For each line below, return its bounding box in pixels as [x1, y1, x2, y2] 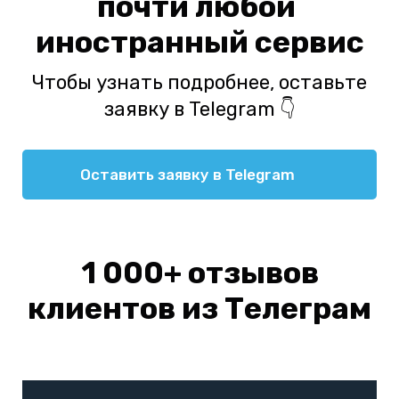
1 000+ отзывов [80, 255, 319, 292]
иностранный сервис [35, 24, 364, 61]
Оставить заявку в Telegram [80, 166, 295, 184]
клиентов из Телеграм [28, 290, 371, 328]
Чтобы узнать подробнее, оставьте [32, 70, 367, 95]
